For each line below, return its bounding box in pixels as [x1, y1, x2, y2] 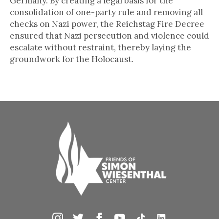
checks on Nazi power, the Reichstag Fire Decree [10, 19, 204, 29]
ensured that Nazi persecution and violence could [10, 30, 209, 41]
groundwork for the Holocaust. [10, 54, 133, 65]
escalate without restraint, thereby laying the [10, 42, 191, 53]
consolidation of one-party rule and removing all [10, 7, 203, 18]
